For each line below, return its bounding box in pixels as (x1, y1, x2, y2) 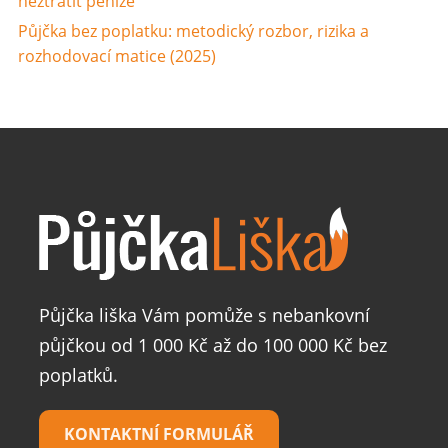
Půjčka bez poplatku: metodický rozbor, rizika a (17, 20, 369, 43)
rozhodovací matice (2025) (17, 45, 216, 68)
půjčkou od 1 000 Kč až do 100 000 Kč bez (39, 332, 387, 357)
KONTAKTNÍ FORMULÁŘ (64, 422, 254, 445)
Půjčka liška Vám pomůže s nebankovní (39, 302, 370, 327)
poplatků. (39, 362, 118, 387)
